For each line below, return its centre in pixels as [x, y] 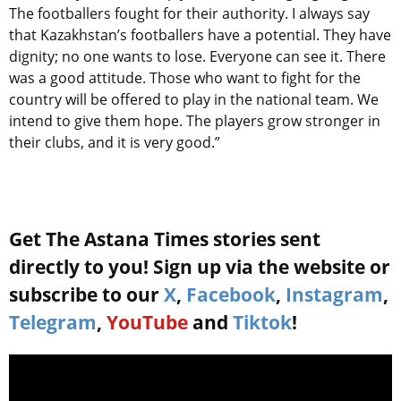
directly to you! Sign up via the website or [200, 267]
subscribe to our [86, 295]
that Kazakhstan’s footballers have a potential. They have [200, 35]
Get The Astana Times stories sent [165, 239]
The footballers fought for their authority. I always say [189, 14]
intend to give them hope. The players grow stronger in [195, 121]
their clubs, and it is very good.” [115, 143]
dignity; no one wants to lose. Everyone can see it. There [197, 57]
